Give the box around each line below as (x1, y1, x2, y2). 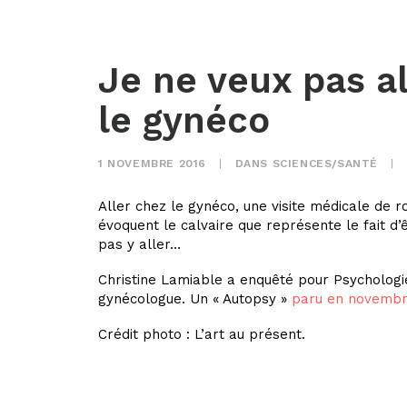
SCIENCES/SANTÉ (272, 157, 379, 170)
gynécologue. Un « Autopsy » (98, 291, 292, 307)
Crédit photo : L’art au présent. (98, 326, 305, 342)
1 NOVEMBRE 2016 (98, 157, 206, 170)
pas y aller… (98, 236, 181, 253)
